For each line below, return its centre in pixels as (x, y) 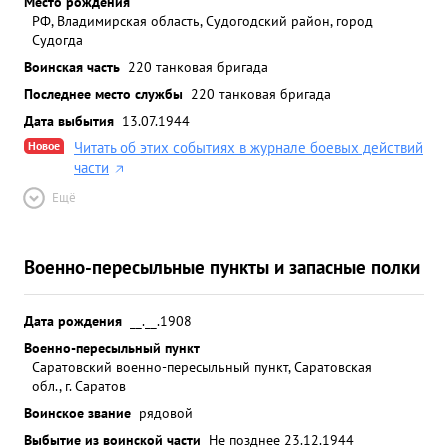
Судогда (57, 39)
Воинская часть (72, 66)
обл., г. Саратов (79, 385)
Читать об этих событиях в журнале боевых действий (248, 147)
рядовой (166, 412)
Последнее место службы (103, 93)
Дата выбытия (69, 120)
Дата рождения (73, 320)
